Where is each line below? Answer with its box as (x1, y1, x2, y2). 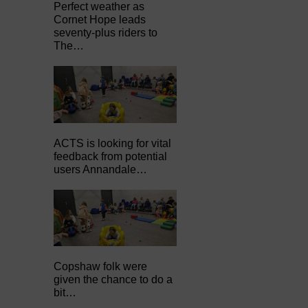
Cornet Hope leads (54, 14, 146, 26)
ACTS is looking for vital (54, 137, 172, 149)
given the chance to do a (54, 274, 173, 286)
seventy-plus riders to (54, 27, 158, 39)
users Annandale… (54, 163, 148, 175)
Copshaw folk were (54, 261, 148, 273)
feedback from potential (54, 150, 168, 162)
